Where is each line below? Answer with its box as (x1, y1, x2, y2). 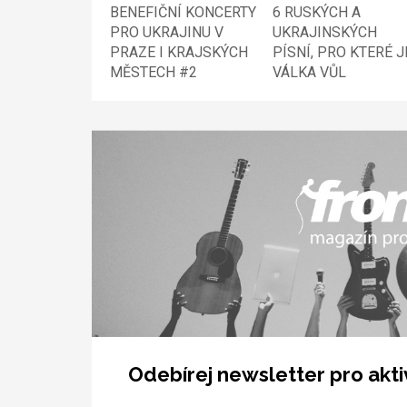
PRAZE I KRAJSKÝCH (109, 43, 248, 61)
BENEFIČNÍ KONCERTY (109, 3, 256, 21)
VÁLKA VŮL (272, 63, 346, 81)
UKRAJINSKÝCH (272, 23, 377, 41)
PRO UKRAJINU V (109, 23, 223, 41)
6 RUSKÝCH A (272, 3, 361, 21)
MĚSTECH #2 (109, 63, 197, 81)
